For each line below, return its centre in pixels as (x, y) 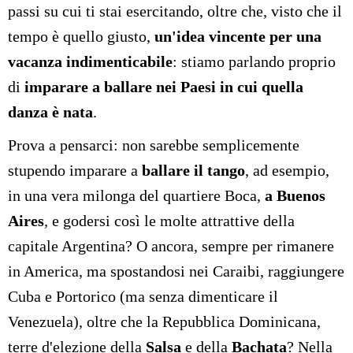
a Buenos (295, 196)
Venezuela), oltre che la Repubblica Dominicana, (164, 322)
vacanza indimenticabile (90, 62)
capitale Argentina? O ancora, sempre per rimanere (171, 246)
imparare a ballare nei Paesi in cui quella (164, 87)
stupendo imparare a (75, 171)
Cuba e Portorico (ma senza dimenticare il (143, 297)
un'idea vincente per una (238, 37)
